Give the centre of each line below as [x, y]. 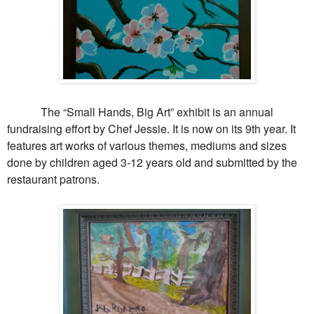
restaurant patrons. [53, 179]
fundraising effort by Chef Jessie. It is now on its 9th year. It [151, 128]
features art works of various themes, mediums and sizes [147, 145]
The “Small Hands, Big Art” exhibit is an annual [140, 111]
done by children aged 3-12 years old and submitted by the [152, 162]
